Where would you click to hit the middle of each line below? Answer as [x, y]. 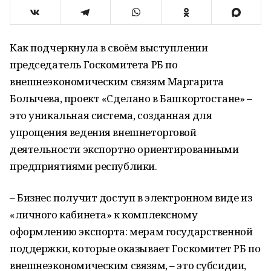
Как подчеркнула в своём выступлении [109, 47]
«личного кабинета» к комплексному [104, 214]
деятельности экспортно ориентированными [124, 149]
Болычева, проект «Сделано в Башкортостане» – [131, 98]
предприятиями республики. [83, 166]
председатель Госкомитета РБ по [94, 64]
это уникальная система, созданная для [111, 115]
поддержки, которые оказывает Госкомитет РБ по [135, 248]
